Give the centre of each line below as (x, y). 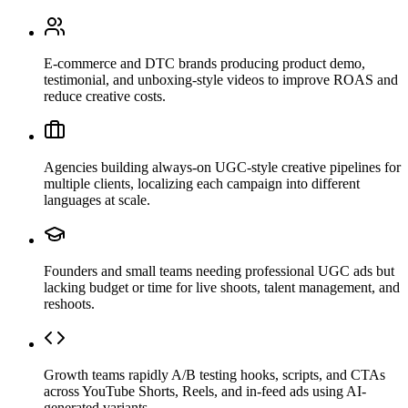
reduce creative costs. (105, 96)
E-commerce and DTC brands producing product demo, (204, 63)
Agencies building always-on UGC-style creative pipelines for (222, 167)
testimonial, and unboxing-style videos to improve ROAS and (221, 79)
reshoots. (69, 303)
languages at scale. (97, 199)
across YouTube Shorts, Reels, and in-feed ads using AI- (205, 391)
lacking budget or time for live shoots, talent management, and (222, 287)
